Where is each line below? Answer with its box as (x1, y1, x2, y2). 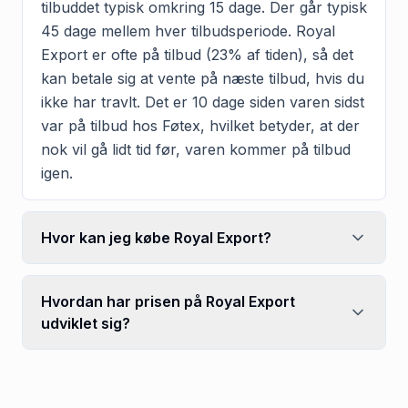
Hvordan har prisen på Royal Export (41, 291, 295, 311)
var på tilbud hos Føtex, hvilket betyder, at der (41, 116, 360, 135)
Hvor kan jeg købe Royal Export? (41, 228, 271, 247)
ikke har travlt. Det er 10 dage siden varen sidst (41, 92, 364, 111)
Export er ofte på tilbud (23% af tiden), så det (41, 45, 353, 64)
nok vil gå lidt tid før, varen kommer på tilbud (41, 139, 351, 158)
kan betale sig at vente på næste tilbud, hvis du (41, 68, 364, 87)
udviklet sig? (41, 313, 130, 332)
